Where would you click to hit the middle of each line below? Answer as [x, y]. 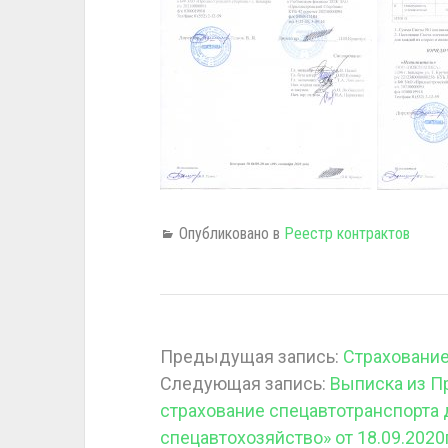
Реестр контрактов [346, 233]
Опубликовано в [231, 233]
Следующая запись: [244, 383]
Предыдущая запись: [251, 356]
